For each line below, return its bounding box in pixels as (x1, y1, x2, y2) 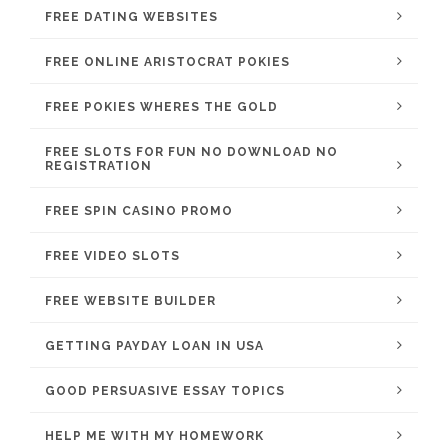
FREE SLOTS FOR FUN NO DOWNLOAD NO (45, 145, 338, 159)
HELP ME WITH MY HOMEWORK (45, 429, 264, 443)
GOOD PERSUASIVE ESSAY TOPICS (45, 384, 285, 398)
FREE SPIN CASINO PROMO (45, 204, 233, 218)
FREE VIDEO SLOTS (45, 249, 180, 263)
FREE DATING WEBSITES (45, 10, 218, 24)
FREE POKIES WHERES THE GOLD (45, 100, 278, 114)
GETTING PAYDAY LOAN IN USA (45, 339, 264, 353)
